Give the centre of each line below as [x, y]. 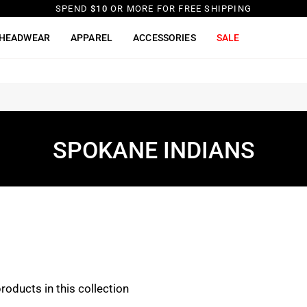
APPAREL [92, 38]
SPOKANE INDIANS [153, 150]
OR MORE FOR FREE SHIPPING [179, 9]
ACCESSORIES [164, 38]
